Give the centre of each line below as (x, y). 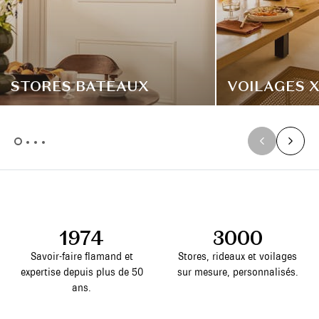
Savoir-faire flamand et (82, 256)
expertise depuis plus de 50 (82, 272)
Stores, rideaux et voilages (237, 256)
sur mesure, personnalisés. (237, 272)
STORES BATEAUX (80, 86)
